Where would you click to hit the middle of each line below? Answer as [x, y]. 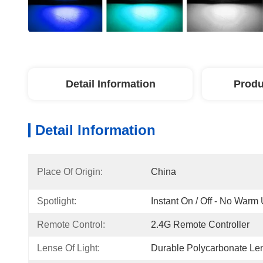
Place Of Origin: [70, 172]
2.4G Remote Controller [200, 225]
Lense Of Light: [68, 248]
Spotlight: [57, 201]
